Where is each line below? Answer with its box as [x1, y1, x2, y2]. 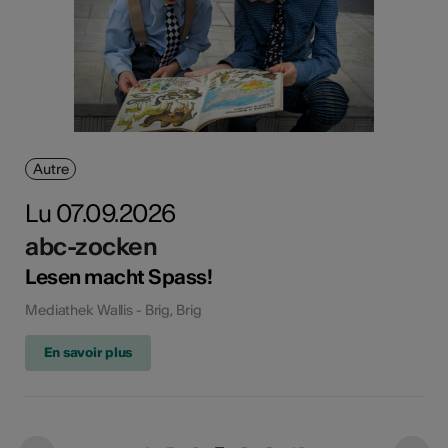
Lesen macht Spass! [25, 264, 213, 290]
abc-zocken [25, 231, 158, 263]
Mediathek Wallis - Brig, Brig [25, 301, 202, 320]
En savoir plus [44, 344, 133, 362]
